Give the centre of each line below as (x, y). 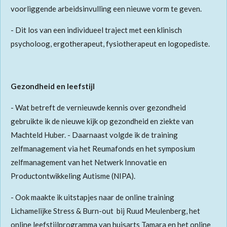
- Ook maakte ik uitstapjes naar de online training (92, 197)
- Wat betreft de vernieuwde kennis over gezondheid (98, 108)
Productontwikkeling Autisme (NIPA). (73, 176)
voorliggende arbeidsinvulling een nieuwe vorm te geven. (106, 9)
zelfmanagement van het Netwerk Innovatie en (89, 162)
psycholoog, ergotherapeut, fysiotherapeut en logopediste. (111, 44)
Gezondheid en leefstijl (53, 86)
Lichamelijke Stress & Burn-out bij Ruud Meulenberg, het (105, 211)
